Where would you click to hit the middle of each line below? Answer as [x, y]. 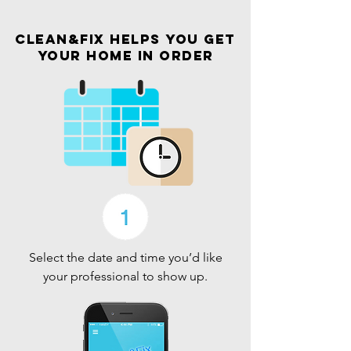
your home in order [125, 56]
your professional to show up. [125, 276]
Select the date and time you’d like [125, 257]
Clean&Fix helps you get [125, 39]
